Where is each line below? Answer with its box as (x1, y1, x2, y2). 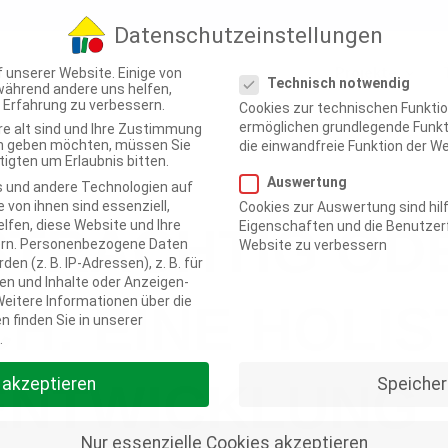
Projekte (335, 64, 397, 82)
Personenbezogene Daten (20, 235, 188, 252)
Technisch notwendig (267, 74, 410, 91)
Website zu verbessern (239, 237, 387, 254)
